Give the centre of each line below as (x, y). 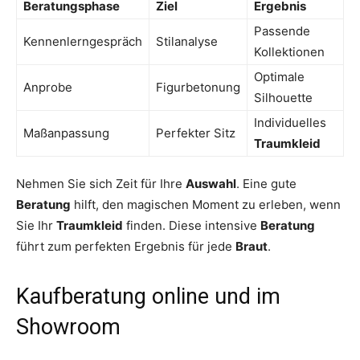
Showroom (68, 327)
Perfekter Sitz (196, 133)
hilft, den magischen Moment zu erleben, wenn (206, 205)
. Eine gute (266, 184)
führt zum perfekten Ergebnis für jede (126, 247)
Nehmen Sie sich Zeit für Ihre (101, 184)
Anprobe (48, 88)
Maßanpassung (66, 133)
